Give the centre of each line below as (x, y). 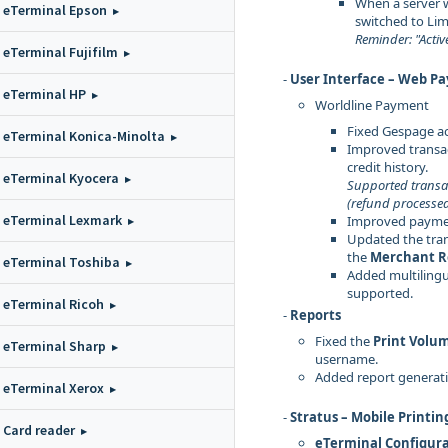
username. (346, 359)
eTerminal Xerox (53, 388)
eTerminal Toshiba (61, 262)
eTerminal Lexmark (62, 220)
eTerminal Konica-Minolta (84, 136)
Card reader (39, 430)
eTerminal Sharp (54, 346)
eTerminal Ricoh (53, 304)
